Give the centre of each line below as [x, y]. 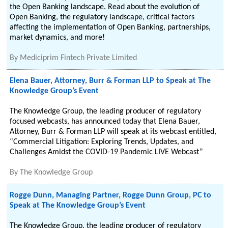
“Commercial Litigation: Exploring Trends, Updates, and [102, 142]
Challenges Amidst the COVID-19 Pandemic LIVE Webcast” [107, 152]
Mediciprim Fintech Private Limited [79, 58]
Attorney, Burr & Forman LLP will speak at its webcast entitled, [113, 132]
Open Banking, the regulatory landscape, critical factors [102, 17]
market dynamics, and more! [58, 38]
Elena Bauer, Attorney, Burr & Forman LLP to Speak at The [110, 81]
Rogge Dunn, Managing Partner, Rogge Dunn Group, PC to [111, 195]
